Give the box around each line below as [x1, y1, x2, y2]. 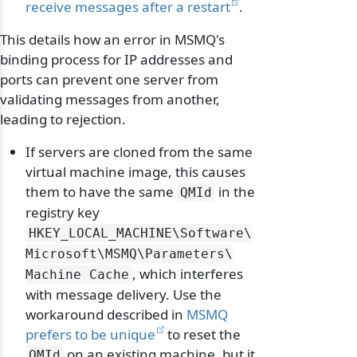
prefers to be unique [25, 325, 155, 344]
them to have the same [25, 182, 177, 202]
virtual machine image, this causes [25, 163, 245, 182]
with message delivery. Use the [25, 285, 222, 304]
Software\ [180, 226, 252, 241]
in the [215, 182, 255, 202]
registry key [25, 203, 100, 222]
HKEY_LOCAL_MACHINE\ [29, 226, 180, 241]
